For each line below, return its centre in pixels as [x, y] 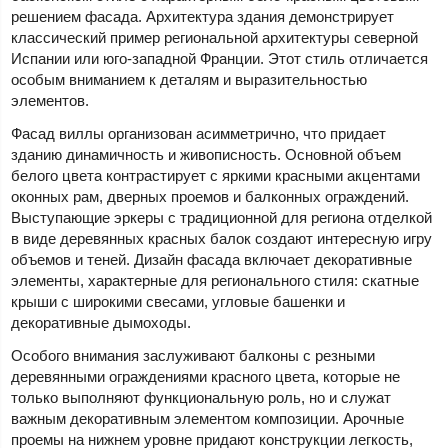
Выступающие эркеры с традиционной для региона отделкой [222, 217]
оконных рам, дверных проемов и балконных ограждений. [210, 196]
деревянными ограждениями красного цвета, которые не [206, 376]
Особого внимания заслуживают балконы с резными [193, 355]
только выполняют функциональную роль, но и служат [201, 397]
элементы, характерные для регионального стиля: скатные [215, 280]
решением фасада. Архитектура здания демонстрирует [203, 16]
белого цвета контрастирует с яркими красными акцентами [216, 175]
